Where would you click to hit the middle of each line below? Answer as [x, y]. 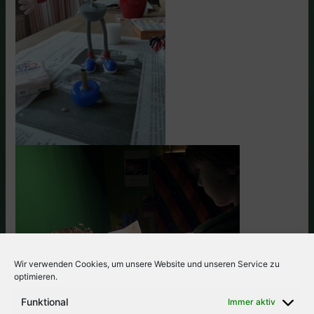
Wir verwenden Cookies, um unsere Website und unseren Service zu [147, 264]
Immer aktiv [252, 302]
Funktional [45, 302]
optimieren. [36, 277]
